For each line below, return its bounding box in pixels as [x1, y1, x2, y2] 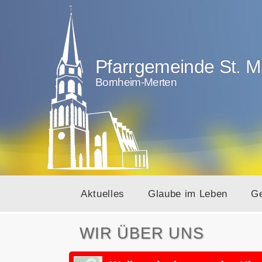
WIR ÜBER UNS [80, 225, 204, 242]
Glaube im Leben [148, 188, 227, 199]
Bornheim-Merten [95, 76, 177, 88]
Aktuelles [81, 188, 125, 199]
